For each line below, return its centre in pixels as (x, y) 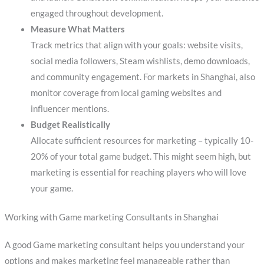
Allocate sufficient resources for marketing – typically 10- (142, 140)
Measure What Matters (77, 29)
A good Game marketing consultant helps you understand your (124, 245)
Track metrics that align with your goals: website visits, (136, 45)
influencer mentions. (70, 108)
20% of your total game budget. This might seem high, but (141, 156)
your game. (52, 188)
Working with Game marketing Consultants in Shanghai (111, 217)
